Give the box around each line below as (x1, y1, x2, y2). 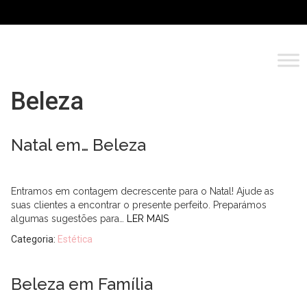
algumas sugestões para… (11, 213, 127, 224)
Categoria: (11, 234, 58, 245)
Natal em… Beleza (11, 135, 146, 155)
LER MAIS (127, 213, 169, 224)
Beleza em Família (11, 274, 153, 294)
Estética (58, 234, 93, 245)
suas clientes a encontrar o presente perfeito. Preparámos (11, 199, 267, 210)
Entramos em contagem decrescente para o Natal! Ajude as (11, 186, 274, 197)
